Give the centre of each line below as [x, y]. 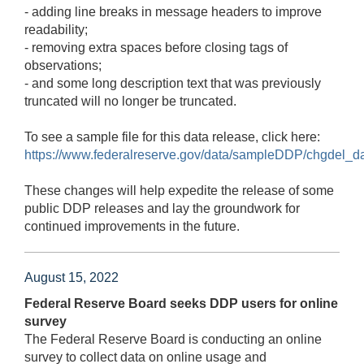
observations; [63, 65]
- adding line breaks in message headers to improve [173, 11]
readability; [56, 29]
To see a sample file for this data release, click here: [172, 136]
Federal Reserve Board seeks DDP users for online [181, 303]
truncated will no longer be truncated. [130, 101]
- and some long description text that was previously [173, 83]
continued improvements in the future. [132, 226]
